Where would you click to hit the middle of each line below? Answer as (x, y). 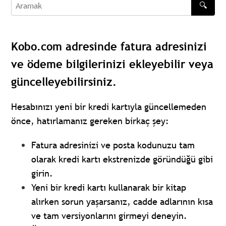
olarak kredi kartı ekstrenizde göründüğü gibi (122, 159)
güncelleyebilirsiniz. (64, 82)
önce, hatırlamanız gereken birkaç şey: (90, 121)
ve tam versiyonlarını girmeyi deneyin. (109, 216)
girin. (42, 174)
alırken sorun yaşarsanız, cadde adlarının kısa (122, 202)
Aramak (26, 11)
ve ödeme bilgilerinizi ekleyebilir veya (112, 64)
